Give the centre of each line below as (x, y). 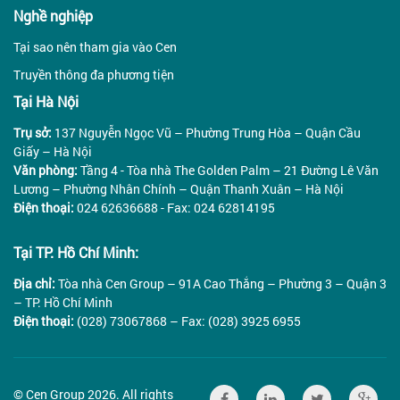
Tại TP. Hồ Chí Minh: (76, 253)
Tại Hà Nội (46, 102)
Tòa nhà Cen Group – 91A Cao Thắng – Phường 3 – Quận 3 (221, 284)
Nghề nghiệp (53, 16)
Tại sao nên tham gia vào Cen (95, 47)
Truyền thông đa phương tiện (94, 75)
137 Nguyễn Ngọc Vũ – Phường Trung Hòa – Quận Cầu (206, 133)
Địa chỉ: (34, 284)
